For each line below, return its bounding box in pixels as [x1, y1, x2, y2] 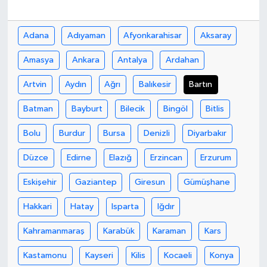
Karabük [103, 226, 135, 235]
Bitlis [206, 104, 225, 113]
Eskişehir [23, 177, 57, 187]
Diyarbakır [188, 128, 227, 138]
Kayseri [85, 250, 113, 260]
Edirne [66, 153, 91, 162]
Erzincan [150, 153, 182, 162]
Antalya [117, 55, 148, 64]
